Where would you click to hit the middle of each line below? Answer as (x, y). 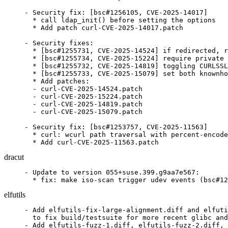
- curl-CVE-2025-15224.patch (83, 96)
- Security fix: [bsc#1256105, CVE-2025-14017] (116, 12)
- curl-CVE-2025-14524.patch (83, 89)
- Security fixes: (59, 43)
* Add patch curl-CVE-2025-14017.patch (104, 28)
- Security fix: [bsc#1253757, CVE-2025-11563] (116, 127)
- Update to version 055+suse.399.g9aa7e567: (112, 172)
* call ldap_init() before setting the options (120, 20)
